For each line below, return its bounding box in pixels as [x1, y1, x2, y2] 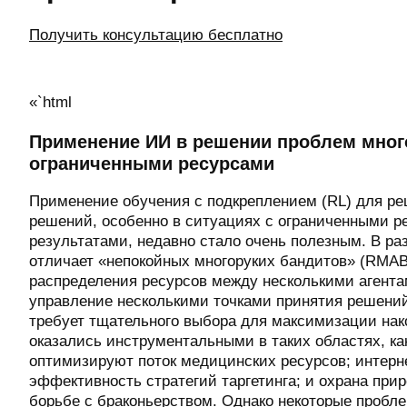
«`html [29, 94, 72, 112]
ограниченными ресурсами [29, 153, 274, 174]
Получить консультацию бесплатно [29, 26, 283, 45]
